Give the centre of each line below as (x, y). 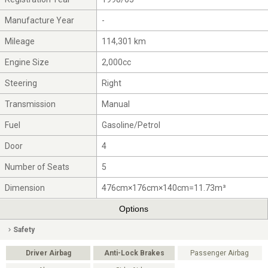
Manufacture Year (40, 20)
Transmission (31, 104)
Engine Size (27, 62)
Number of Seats (37, 167)
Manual (116, 104)
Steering (21, 83)
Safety (24, 229)
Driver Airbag (48, 253)
